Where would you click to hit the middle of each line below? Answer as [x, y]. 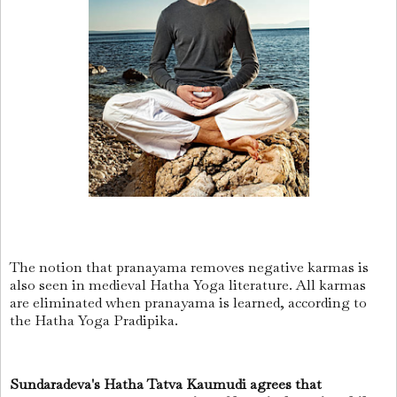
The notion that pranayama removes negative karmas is [189, 268]
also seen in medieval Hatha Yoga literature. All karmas [188, 285]
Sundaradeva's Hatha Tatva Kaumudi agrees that [166, 384]
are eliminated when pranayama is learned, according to [188, 303]
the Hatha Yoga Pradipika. [94, 321]
